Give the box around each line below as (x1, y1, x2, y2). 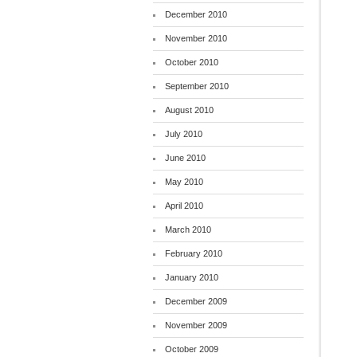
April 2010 (164, 201, 203, 210)
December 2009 (164, 296, 227, 306)
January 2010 (164, 273, 218, 282)
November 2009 (164, 320, 227, 330)
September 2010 (164, 81, 229, 91)
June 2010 (164, 153, 206, 163)
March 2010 (164, 225, 211, 234)
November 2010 (164, 33, 227, 43)
